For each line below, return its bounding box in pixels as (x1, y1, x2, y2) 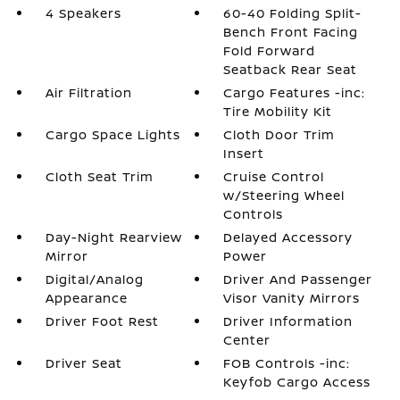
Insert (223, 145, 265, 162)
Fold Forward (223, 42, 316, 59)
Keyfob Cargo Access (223, 373, 371, 390)
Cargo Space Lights (45, 126, 180, 143)
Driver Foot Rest (45, 312, 159, 329)
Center (223, 331, 271, 348)
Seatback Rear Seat (223, 61, 358, 78)
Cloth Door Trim (223, 126, 336, 143)
